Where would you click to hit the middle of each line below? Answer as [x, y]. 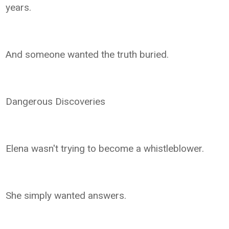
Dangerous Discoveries [56, 101]
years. [19, 7]
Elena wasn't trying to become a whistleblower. [105, 148]
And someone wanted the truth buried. [87, 54]
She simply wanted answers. [66, 195]
